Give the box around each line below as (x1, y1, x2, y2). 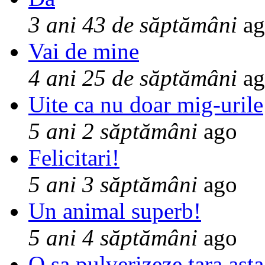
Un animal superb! (28, 198, 201, 224)
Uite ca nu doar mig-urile (28, 92, 263, 118)
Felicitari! (28, 145, 119, 171)
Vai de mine (28, 38, 139, 64)
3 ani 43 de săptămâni (28, 12, 237, 38)
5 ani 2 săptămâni (28, 118, 198, 144)
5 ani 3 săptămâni (28, 172, 198, 198)
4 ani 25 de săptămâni (28, 65, 237, 91)
